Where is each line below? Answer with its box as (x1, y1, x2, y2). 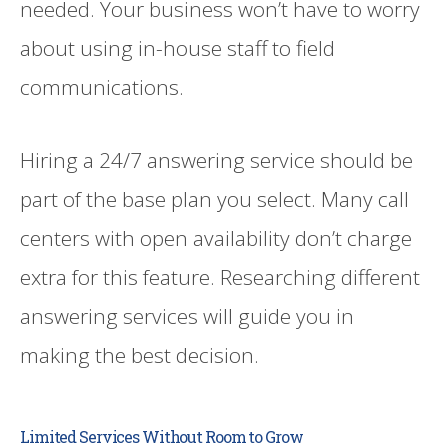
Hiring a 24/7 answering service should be (20, 145, 413, 174)
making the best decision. (20, 340, 259, 369)
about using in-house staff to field (20, 34, 335, 63)
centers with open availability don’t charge (20, 223, 412, 252)
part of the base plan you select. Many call (20, 184, 409, 213)
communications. (20, 73, 184, 102)
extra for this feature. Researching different (20, 262, 420, 291)
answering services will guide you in (20, 301, 354, 330)
